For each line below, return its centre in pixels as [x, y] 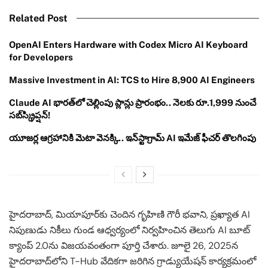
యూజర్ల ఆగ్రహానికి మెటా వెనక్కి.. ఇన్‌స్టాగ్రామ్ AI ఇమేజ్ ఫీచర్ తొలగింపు [133, 138]
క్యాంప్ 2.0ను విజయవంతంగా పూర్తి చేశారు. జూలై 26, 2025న [124, 245]
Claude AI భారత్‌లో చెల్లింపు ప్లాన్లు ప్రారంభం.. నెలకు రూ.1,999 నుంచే [133, 102]
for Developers [41, 57]
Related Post [38, 18]
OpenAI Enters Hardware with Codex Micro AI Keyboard [128, 44]
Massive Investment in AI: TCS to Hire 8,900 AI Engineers [132, 80]
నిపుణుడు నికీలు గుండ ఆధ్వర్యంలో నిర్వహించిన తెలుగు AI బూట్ [130, 230]
